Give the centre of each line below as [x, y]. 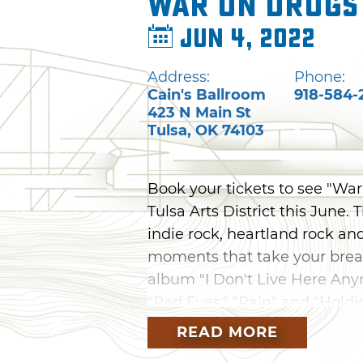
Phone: [320, 77]
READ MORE [227, 332]
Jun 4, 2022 [244, 39]
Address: [179, 77]
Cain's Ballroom [207, 94]
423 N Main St [199, 112]
